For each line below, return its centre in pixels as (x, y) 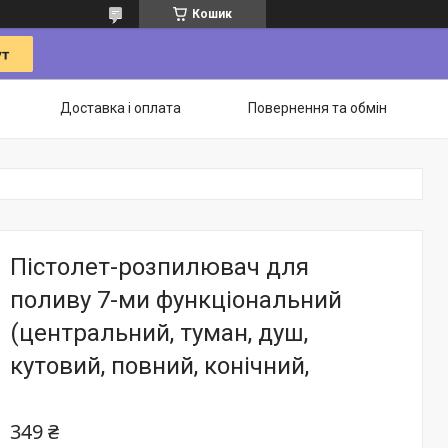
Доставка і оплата (120, 108)
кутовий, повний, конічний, (159, 366)
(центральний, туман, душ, (159, 333)
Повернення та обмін (317, 108)
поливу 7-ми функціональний (176, 300)
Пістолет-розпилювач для (159, 267)
